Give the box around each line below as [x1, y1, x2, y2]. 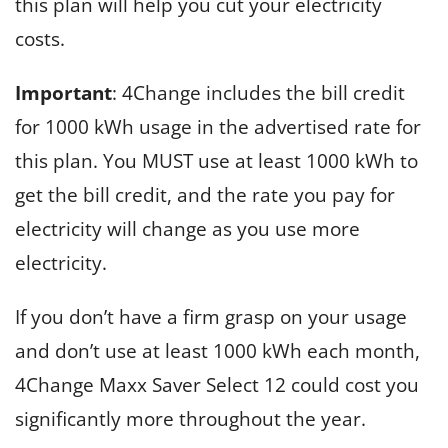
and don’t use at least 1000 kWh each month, [15, 337, 420, 364]
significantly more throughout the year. [15, 405, 366, 432]
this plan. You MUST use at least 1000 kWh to [15, 147, 418, 174]
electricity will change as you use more [15, 215, 360, 242]
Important [15, 79, 112, 106]
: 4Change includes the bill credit [112, 79, 405, 106]
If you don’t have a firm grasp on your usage [15, 303, 407, 330]
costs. [15, 25, 65, 52]
